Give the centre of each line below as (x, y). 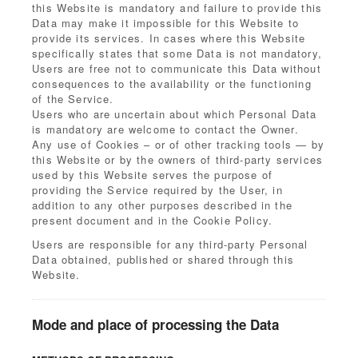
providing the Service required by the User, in (157, 190)
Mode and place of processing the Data (155, 324)
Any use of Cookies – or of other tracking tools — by (178, 144)
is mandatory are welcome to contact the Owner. (165, 129)
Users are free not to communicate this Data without (177, 68)
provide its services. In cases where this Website (169, 38)
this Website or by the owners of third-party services (178, 159)
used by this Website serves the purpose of (153, 175)
